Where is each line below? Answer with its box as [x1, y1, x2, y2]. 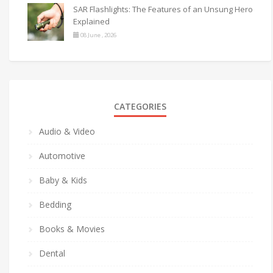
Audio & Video [39, 125, 95, 137]
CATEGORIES [114, 100, 166, 112]
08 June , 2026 [79, 30, 116, 39]
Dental [39, 247, 65, 259]
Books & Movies [39, 222, 105, 235]
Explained [73, 15, 110, 27]
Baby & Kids [39, 174, 87, 186]
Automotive [39, 149, 85, 161]
